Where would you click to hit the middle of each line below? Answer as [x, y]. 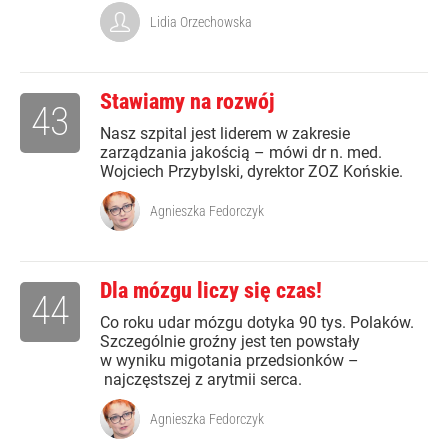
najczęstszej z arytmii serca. [201, 380]
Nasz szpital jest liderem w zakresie [225, 134]
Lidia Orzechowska [201, 22]
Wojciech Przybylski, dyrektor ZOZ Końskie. [251, 172]
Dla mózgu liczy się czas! [211, 291]
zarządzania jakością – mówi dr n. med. [241, 153]
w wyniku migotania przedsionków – [229, 361]
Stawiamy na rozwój [187, 102]
